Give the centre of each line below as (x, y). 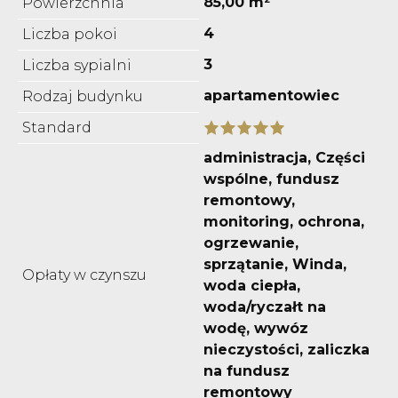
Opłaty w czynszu (84, 275)
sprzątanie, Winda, (275, 264)
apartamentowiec (271, 95)
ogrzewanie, (251, 243)
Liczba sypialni (77, 65)
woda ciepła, (252, 285)
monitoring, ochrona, (284, 221)
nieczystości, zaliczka (287, 349)
